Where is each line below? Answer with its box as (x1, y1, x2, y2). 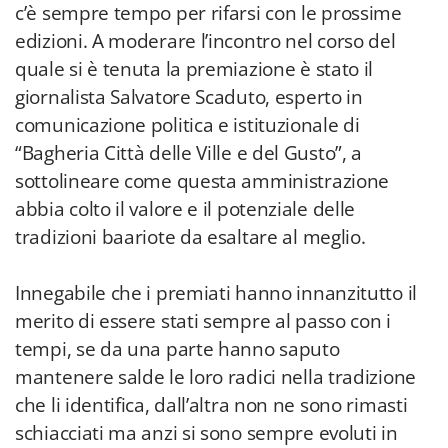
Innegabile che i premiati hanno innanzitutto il (15, 280, 417, 306)
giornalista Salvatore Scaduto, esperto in (15, 84, 363, 110)
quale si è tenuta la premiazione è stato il (15, 56, 374, 82)
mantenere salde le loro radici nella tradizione (15, 364, 416, 390)
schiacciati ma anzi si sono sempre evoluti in (15, 420, 398, 446)
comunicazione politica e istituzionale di (15, 112, 360, 138)
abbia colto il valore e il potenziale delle (15, 196, 356, 222)
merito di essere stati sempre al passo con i (15, 308, 391, 334)
